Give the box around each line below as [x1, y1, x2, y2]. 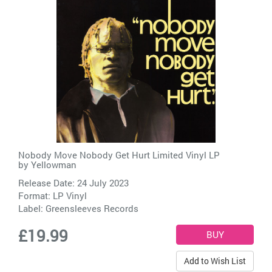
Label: [18, 202, 46, 214]
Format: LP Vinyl [18, 189, 87, 202]
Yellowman [31, 158, 76, 171]
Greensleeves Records [46, 202, 138, 214]
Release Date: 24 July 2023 [18, 176, 129, 189]
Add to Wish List [184, 254, 246, 267]
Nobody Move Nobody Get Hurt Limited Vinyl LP [18, 148, 220, 161]
